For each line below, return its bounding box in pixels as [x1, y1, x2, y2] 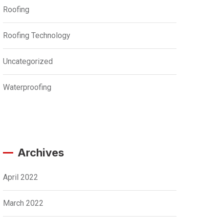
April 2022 [3, 173, 38, 182]
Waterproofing [3, 83, 51, 92]
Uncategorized [3, 57, 53, 66]
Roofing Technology [3, 31, 70, 40]
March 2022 [3, 198, 44, 208]
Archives [18, 146, 64, 159]
